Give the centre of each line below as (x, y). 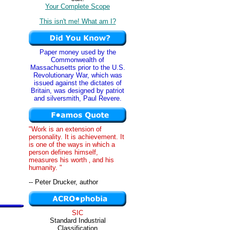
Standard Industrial (78, 221)
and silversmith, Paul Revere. (78, 98)
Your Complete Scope (78, 7)
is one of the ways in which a (72, 145)
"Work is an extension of (65, 129)
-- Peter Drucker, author (63, 182)
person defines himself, (63, 152)
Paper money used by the (78, 52)
